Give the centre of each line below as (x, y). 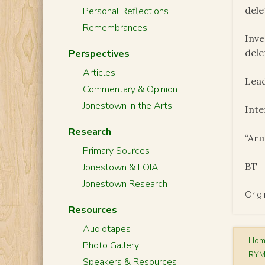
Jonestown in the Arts (127, 106)
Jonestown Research (125, 184)
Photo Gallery (111, 245)
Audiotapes (106, 229)
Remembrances (115, 28)
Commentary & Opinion (130, 89)
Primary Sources (116, 151)
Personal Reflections (125, 11)
